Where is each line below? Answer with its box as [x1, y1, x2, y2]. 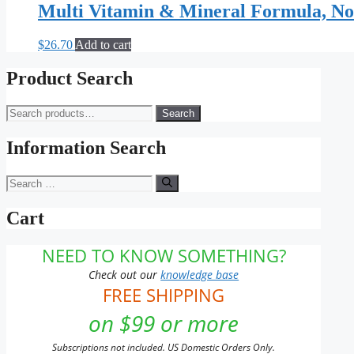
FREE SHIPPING [103, 282, 225, 307]
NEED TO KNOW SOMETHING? [41, 243, 286, 267]
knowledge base [160, 266, 239, 282]
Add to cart [75, 38, 131, 52]
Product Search [6, 67, 133, 88]
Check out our [88, 266, 161, 282]
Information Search [6, 137, 166, 158]
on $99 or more [88, 307, 239, 338]
